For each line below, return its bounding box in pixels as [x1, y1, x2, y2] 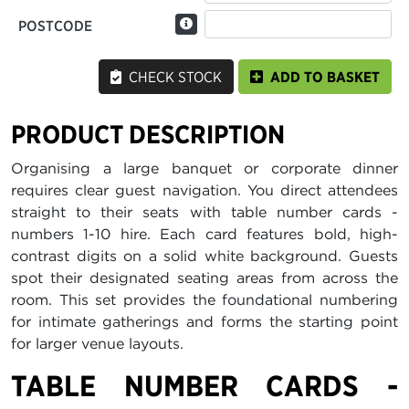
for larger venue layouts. [11, 334, 184, 353]
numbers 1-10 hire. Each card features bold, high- [11, 225, 398, 244]
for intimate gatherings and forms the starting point [11, 312, 398, 331]
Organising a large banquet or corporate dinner [11, 159, 398, 178]
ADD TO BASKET [263, 68, 380, 87]
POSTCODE [18, 16, 92, 36]
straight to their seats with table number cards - [11, 203, 398, 222]
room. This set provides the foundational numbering [11, 290, 398, 309]
